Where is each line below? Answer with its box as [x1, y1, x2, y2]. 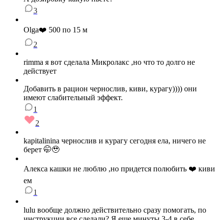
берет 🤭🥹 [24, 145, 59, 154]
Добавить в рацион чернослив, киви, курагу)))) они [24, 84, 197, 93]
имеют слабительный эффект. [24, 93, 123, 102]
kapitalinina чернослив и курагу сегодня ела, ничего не [24, 137, 206, 145]
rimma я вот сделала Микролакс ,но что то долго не [24, 58, 195, 67]
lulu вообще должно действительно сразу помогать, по [24, 206, 206, 215]
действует [24, 67, 56, 76]
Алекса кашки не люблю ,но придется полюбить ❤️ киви [24, 165, 215, 173]
